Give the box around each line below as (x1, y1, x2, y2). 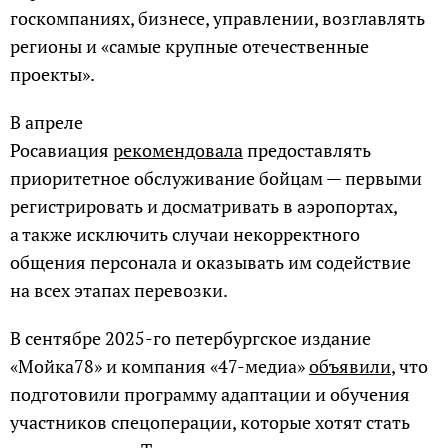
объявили (309, 354, 391, 378)
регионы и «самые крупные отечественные (10, 34, 369, 58)
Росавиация (10, 138, 113, 162)
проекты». (10, 62, 95, 86)
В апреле (10, 110, 83, 134)
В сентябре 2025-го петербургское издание (10, 326, 371, 350)
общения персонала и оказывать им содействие (10, 250, 411, 274)
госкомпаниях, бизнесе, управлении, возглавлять (10, 6, 425, 30)
